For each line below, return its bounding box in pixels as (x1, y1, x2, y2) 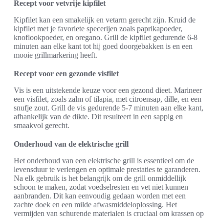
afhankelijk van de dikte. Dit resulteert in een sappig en (14, 112, 183, 121)
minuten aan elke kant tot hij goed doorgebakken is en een (14, 42, 193, 50)
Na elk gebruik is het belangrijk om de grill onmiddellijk (14, 174, 186, 182)
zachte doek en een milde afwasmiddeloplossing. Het (14, 200, 177, 209)
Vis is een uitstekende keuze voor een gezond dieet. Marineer (14, 86, 202, 94)
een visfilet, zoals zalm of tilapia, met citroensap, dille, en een (14, 95, 201, 103)
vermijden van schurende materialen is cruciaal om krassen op (14, 209, 204, 218)
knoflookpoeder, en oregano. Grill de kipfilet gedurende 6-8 (14, 33, 197, 42)
